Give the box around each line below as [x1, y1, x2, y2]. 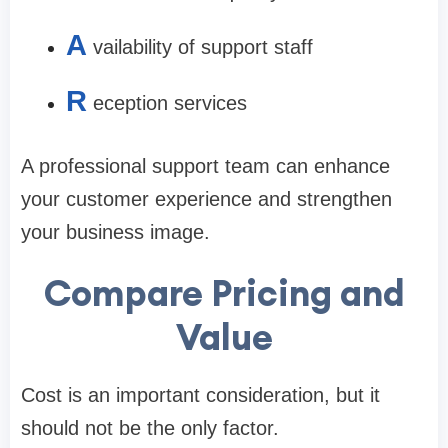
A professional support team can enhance [21, 154, 390, 177]
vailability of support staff [93, 35, 313, 58]
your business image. [21, 220, 210, 243]
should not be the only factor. [21, 416, 279, 439]
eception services [93, 91, 247, 114]
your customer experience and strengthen [21, 187, 392, 210]
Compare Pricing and [43, 269, 405, 316]
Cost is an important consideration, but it [21, 383, 380, 406]
